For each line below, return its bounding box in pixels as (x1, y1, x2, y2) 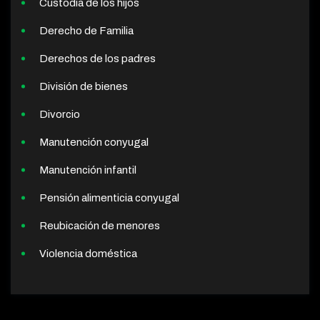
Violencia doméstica (39, 248, 137, 260)
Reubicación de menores (39, 220, 160, 232)
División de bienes (39, 81, 128, 93)
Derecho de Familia (39, 25, 134, 37)
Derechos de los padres (39, 53, 156, 65)
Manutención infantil (39, 164, 136, 176)
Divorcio (39, 109, 80, 121)
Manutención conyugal (39, 136, 149, 149)
